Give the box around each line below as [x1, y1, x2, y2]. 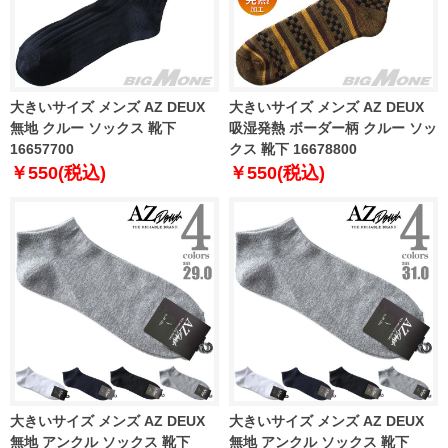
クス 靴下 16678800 [229, 141, 357, 158]
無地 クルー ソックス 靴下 [10, 120, 176, 137]
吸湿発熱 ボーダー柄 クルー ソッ [229, 120, 437, 137]
